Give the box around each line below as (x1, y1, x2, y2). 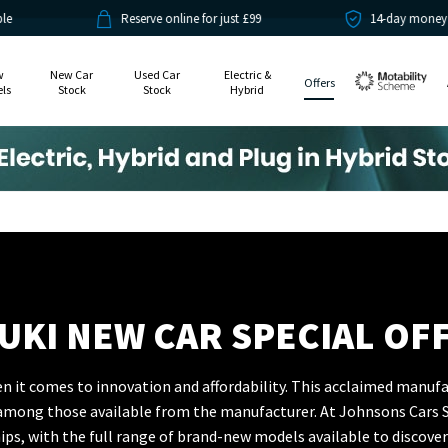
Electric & (223, 67, 271, 83)
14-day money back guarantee (281, 10, 446, 27)
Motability (365, 90, 417, 106)
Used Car (134, 67, 181, 83)
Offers (304, 74, 336, 90)
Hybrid (230, 82, 265, 98)
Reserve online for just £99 (32, 10, 173, 27)
